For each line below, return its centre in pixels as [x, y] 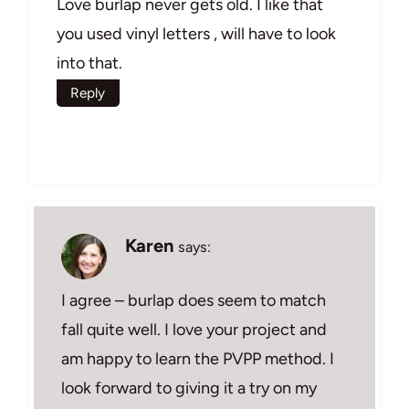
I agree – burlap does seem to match [194, 300]
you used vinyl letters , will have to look [196, 34]
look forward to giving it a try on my [189, 388]
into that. [89, 63]
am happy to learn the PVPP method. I [198, 358]
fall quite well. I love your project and [194, 329]
